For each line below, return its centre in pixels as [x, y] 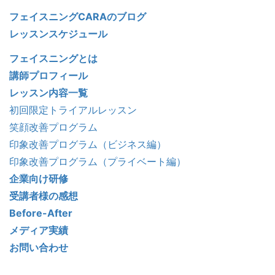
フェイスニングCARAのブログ [78, 17]
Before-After [41, 213]
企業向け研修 [39, 179]
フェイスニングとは [53, 59]
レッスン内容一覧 [48, 93]
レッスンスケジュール [58, 34]
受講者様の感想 [44, 196]
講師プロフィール [48, 76]
